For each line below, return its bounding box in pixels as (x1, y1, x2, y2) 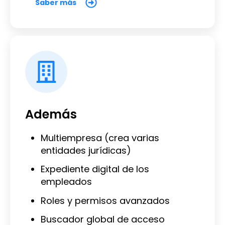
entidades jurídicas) (40, 144, 131, 157)
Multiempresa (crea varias (40, 131, 159, 144)
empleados (40, 175, 92, 188)
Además (25, 105, 77, 123)
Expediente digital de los (40, 163, 149, 176)
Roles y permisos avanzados (40, 194, 170, 207)
